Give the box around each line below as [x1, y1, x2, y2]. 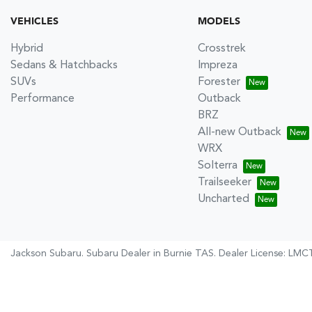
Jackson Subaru [10, 249, 81, 258]
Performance [10, 93, 75, 104]
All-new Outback [197, 127, 281, 138]
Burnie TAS [164, 249, 214, 258]
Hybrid [10, 43, 43, 54]
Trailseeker [197, 177, 251, 188]
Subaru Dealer [86, 249, 150, 258]
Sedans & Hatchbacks [10, 60, 118, 71]
